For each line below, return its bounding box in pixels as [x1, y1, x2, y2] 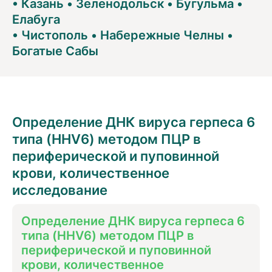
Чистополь [21, 25, 88, 43]
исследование [12, 179, 107, 199]
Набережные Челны [100, 25, 224, 43]
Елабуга [12, 9, 60, 27]
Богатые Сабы [12, 41, 98, 59]
